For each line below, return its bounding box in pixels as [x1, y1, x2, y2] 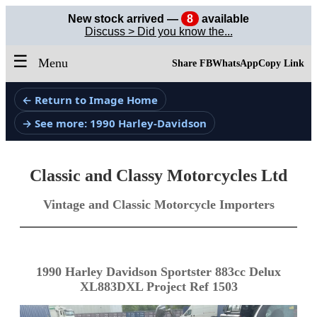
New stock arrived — [68, 13, 181, 25]
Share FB [172, 58, 212, 69]
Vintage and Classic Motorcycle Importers [42, 197, 275, 212]
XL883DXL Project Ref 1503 [79, 279, 238, 294]
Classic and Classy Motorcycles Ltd [30, 166, 287, 185]
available [199, 13, 249, 25]
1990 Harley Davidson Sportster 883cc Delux [36, 265, 281, 279]
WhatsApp [212, 58, 258, 69]
